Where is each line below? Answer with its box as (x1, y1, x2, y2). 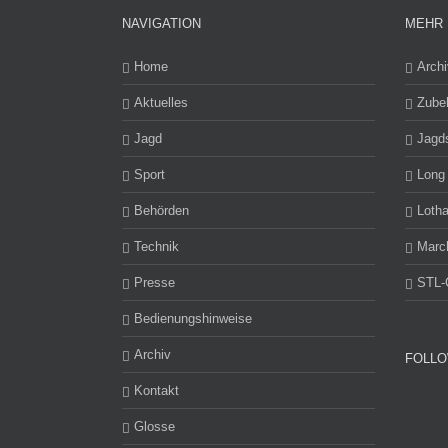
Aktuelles (134, 95, 188, 110)
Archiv (134, 347, 171, 362)
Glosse (134, 419, 175, 434)
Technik (134, 239, 179, 254)
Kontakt (134, 383, 179, 398)
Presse (134, 275, 175, 290)
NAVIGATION (122, 16, 201, 31)
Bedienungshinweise (134, 311, 252, 326)
